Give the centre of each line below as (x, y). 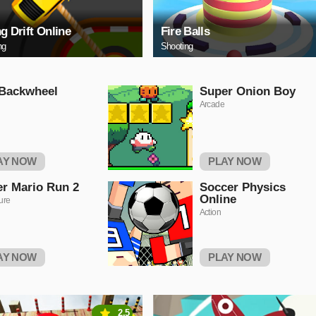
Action (210, 212)
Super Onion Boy (247, 91)
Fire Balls (185, 31)
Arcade (212, 104)
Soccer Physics (242, 187)
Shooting (177, 46)
